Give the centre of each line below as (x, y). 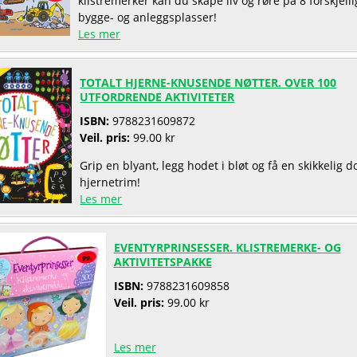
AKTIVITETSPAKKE (163, 262)
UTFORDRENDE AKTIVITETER (157, 97)
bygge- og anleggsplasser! (147, 17)
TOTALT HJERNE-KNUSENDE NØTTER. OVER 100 (208, 82)
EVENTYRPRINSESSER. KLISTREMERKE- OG (227, 247)
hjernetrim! (110, 182)
